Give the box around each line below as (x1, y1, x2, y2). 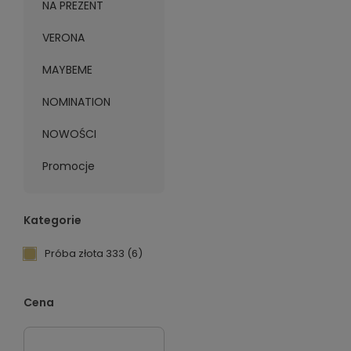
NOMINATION (42, 94, 110, 110)
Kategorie (23, 212, 81, 228)
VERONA (42, 30, 85, 45)
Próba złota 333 (44, 246, 125, 261)
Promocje (42, 158, 95, 174)
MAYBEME (42, 62, 92, 78)
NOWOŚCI (42, 126, 96, 142)
